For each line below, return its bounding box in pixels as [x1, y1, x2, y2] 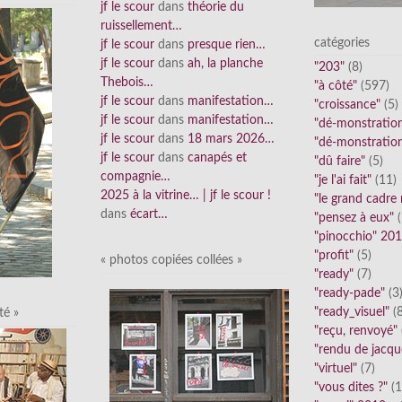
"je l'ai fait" [314, 174, 371, 188]
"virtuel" [314, 363, 357, 376]
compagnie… [100, 170, 170, 184]
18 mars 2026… [188, 133, 275, 146]
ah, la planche [188, 57, 263, 71]
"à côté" [314, 80, 357, 93]
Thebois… [100, 76, 153, 90]
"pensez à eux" [314, 212, 394, 225]
